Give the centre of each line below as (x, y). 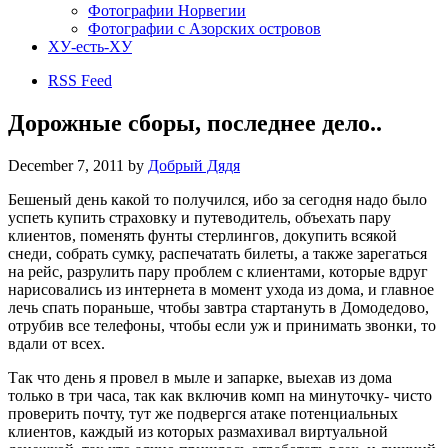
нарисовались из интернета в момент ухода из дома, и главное (221, 289)
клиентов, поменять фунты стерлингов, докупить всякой (202, 235)
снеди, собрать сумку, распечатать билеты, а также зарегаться (217, 253)
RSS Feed (80, 80)
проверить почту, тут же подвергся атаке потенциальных (203, 413)
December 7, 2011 (66, 165)
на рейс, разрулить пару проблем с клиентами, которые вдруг (218, 271)
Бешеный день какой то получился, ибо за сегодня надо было (217, 199)
